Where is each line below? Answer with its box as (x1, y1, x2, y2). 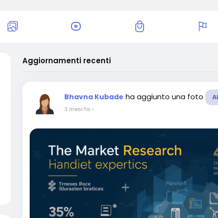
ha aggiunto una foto (126, 91, 205, 102)
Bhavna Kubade (64, 92, 124, 102)
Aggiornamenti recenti (22, 55, 111, 66)
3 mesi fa (64, 105, 90, 113)
